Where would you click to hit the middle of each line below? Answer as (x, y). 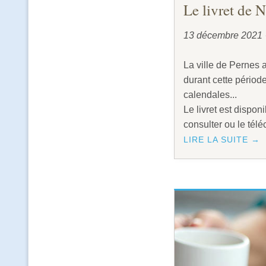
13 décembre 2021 (224, 36)
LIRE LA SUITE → (221, 140)
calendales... (210, 95)
